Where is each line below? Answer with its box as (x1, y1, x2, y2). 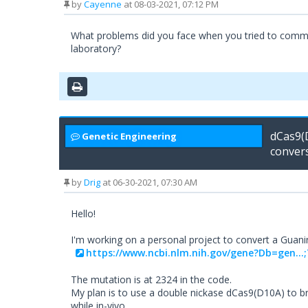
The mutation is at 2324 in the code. (71, 273, 232, 287)
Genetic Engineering (82, 130, 177, 143)
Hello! (71, 207, 96, 221)
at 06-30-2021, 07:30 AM (100, 176, 197, 189)
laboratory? (71, 42, 121, 56)
